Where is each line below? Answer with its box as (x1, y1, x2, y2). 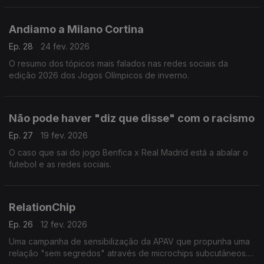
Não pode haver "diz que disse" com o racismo (9, 112, 255, 124)
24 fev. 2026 (41, 41, 90, 51)
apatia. (9, 5, 34, 15)
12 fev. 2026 (41, 219, 87, 229)
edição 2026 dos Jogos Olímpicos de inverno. (9, 70, 189, 80)
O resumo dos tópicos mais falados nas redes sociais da (9, 58, 228, 68)
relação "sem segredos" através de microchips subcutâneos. (9, 248, 247, 258)
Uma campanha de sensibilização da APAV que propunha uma (9, 236, 250, 246)
